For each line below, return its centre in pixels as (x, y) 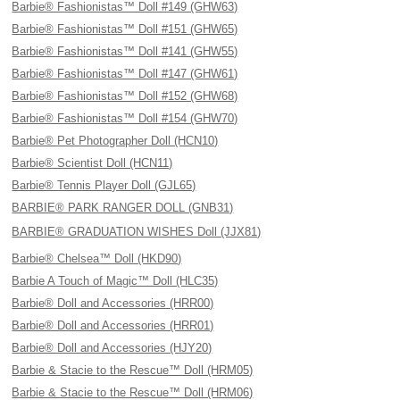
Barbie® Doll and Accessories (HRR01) (113, 325)
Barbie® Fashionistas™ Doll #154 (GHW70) (125, 118)
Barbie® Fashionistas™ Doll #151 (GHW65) (125, 29)
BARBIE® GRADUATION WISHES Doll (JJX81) (137, 232)
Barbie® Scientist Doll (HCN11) (92, 163)
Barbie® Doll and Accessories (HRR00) (113, 303)
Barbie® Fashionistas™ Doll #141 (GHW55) (125, 51)
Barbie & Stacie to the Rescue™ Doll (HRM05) (133, 370)
